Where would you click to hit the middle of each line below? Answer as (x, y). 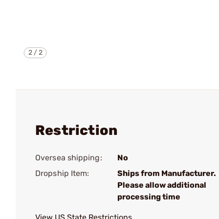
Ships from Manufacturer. (167, 173)
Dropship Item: (62, 173)
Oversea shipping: (69, 158)
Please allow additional (162, 185)
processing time (149, 197)
